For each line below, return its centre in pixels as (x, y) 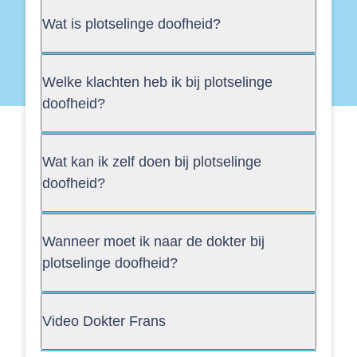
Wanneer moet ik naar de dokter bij (153, 242)
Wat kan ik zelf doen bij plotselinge (152, 162)
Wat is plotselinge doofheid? (131, 24)
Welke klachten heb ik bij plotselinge (157, 82)
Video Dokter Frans (104, 322)
